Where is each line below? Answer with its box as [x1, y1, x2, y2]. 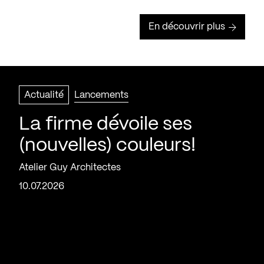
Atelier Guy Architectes [19, 163, 121, 172]
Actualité [24, 91, 64, 100]
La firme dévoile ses [19, 115, 192, 133]
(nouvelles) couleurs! [19, 137, 196, 154]
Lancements [74, 91, 128, 100]
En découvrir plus [148, 22, 225, 31]
